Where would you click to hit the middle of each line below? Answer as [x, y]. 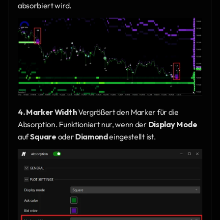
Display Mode [173, 124]
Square [43, 136]
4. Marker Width [47, 112]
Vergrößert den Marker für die [128, 112]
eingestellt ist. [132, 136]
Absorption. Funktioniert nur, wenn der [83, 124]
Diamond [91, 136]
